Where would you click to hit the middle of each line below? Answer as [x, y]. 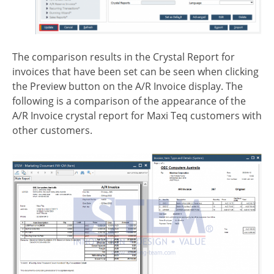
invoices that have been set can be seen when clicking [135, 72]
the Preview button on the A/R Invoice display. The [128, 87]
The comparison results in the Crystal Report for [124, 57]
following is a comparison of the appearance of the [129, 101]
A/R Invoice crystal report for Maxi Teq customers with [137, 116]
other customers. [52, 131]
